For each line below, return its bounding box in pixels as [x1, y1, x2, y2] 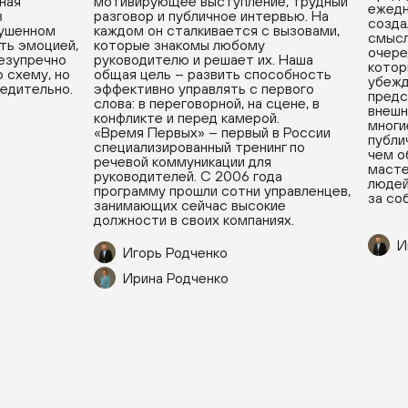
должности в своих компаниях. [94, 211, 294, 228]
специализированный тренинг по [94, 138, 305, 155]
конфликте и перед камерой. [94, 109, 280, 126]
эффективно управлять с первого [94, 80, 314, 97]
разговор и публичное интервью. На [94, 7, 329, 24]
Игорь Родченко [123, 244, 228, 260]
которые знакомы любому [94, 36, 265, 53]
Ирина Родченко [123, 270, 229, 286]
